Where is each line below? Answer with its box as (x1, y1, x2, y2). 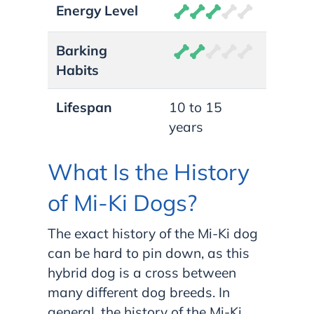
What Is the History (48, 157, 250, 186)
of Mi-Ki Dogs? (48, 188, 197, 217)
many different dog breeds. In (48, 283, 230, 301)
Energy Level (56, 1, 138, 19)
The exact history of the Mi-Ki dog (48, 224, 258, 242)
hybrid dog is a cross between (48, 264, 236, 281)
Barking (56, 41, 107, 59)
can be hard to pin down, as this (48, 244, 250, 261)
